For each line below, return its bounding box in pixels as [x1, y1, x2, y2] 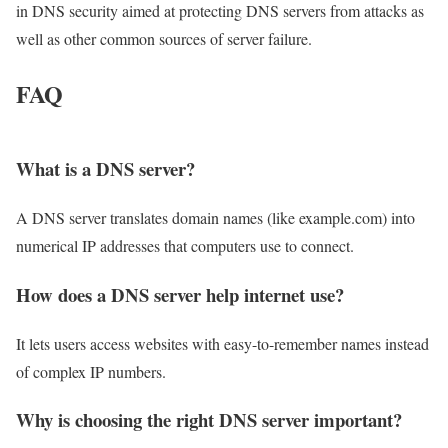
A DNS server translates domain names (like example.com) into [16, 207, 415, 229]
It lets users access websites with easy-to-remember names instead [16, 332, 429, 354]
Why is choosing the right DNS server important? [16, 406, 402, 434]
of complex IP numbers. [16, 360, 166, 382]
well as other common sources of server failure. [16, 27, 312, 49]
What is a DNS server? [16, 155, 195, 183]
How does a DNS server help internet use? [16, 280, 344, 308]
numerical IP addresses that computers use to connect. [16, 235, 354, 257]
